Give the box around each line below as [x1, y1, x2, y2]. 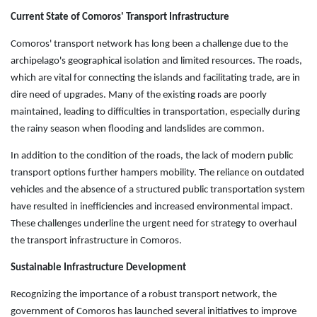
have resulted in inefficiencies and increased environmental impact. [11, 201, 293, 212]
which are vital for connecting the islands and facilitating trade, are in [11, 72, 300, 83]
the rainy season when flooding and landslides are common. [11, 123, 265, 134]
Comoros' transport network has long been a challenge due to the [11, 38, 288, 50]
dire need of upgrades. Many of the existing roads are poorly [11, 89, 267, 100]
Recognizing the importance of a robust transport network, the [11, 289, 277, 300]
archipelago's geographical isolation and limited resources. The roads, [11, 55, 302, 67]
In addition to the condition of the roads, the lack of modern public [11, 150, 293, 161]
